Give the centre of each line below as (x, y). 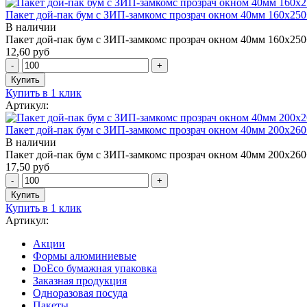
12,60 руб (27, 51)
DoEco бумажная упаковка (95, 268)
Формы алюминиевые (85, 256)
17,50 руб (27, 167)
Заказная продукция (80, 280)
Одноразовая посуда (80, 293)
